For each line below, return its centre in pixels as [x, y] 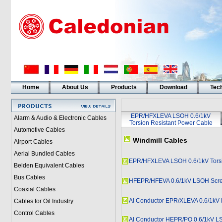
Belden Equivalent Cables [49, 166]
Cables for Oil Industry [43, 201]
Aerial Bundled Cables [44, 154]
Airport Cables [33, 142]
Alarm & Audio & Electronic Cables [60, 118]
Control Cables [34, 213]
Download [173, 87]
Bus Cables [29, 177]
